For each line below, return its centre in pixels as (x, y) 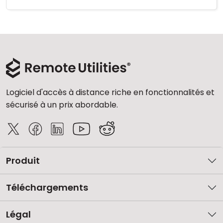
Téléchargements (47, 187)
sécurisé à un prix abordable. (62, 105)
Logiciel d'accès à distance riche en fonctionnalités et (110, 92)
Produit (23, 161)
